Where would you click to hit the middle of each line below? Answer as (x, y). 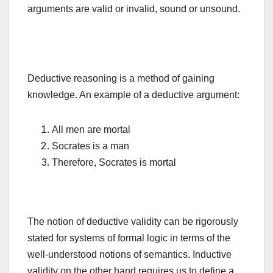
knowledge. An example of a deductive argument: (133, 95)
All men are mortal (91, 130)
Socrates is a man (90, 146)
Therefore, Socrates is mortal (114, 163)
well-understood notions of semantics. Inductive (129, 255)
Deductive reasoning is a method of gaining (121, 79)
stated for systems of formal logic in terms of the (129, 238)
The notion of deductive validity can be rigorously (133, 222)
